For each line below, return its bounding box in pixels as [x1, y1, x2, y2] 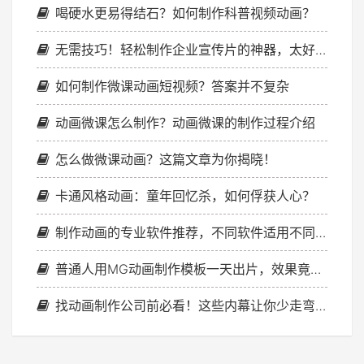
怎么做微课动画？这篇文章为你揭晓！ [55, 150, 276, 167]
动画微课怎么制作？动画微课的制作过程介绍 [55, 114, 315, 131]
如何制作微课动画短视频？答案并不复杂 [55, 77, 289, 94]
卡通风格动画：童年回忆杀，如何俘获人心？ [55, 187, 315, 204]
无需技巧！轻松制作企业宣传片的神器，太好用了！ [55, 41, 315, 58]
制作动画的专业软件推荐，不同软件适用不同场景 [55, 223, 315, 240]
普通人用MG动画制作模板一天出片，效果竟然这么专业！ [55, 260, 310, 277]
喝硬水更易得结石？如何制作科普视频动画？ [55, 4, 315, 21]
